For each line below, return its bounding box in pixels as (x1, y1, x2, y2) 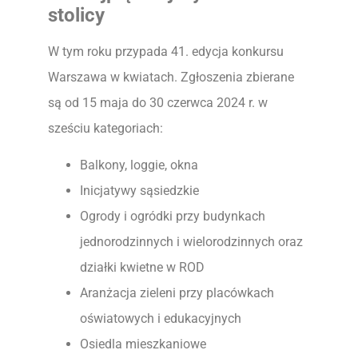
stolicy (48, 3, 105, 26)
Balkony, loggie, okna (80, 157, 198, 173)
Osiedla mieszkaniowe (80, 336, 206, 352)
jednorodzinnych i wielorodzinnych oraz (80, 234, 303, 250)
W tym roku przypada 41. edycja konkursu (48, 43, 284, 59)
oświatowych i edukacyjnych (80, 311, 241, 327)
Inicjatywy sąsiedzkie (80, 183, 199, 199)
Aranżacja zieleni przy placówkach (80, 285, 274, 301)
